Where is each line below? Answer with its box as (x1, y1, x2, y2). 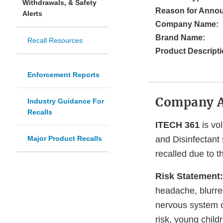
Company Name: (155, 20, 219, 29)
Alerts (22, 9, 42, 18)
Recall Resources (27, 36, 83, 45)
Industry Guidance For (27, 97, 104, 106)
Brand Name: (155, 33, 205, 42)
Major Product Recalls (27, 134, 102, 143)
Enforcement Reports (27, 71, 100, 79)
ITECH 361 (155, 120, 200, 130)
